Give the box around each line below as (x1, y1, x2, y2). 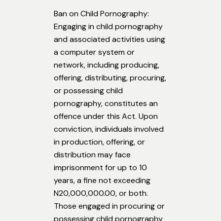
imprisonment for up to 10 (54, 162, 147, 173)
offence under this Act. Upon (54, 111, 158, 122)
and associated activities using (54, 34, 165, 45)
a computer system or (54, 47, 135, 58)
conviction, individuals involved (54, 124, 164, 135)
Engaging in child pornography (54, 21, 163, 32)
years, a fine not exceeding (54, 175, 150, 186)
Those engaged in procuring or (54, 201, 165, 212)
